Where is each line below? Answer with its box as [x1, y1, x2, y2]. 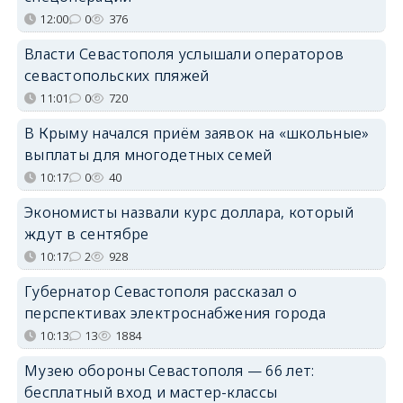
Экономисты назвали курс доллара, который [23, 201, 354, 222]
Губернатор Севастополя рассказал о [23, 281, 298, 301]
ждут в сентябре [23, 223, 149, 244]
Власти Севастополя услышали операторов [23, 43, 345, 64]
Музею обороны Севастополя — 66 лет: [23, 360, 315, 381]
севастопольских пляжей [23, 65, 210, 85]
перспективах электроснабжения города [23, 302, 327, 323]
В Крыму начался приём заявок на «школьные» [23, 122, 370, 143]
